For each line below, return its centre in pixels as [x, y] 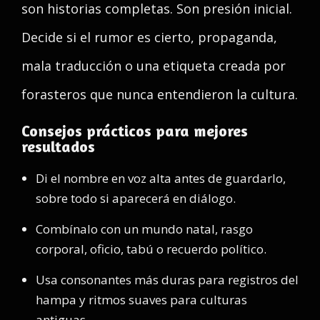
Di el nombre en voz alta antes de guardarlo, [161, 178]
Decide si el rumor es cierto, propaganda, [149, 37]
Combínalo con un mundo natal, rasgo [144, 229]
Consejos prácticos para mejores [135, 131]
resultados [58, 146]
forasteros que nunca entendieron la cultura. [160, 94]
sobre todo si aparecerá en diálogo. [136, 198]
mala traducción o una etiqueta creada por [154, 66]
